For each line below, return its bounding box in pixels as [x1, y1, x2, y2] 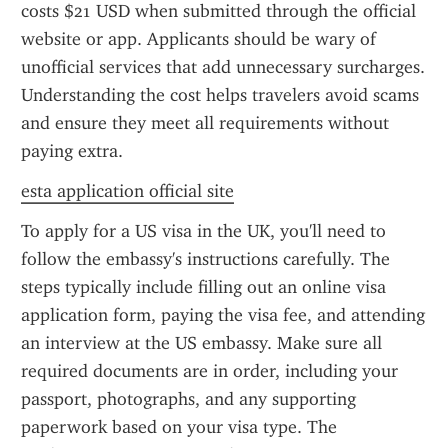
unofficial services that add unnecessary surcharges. [21, 56, 425, 78]
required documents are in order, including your [21, 360, 398, 382]
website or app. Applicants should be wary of [21, 28, 376, 50]
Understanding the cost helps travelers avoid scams [21, 84, 419, 106]
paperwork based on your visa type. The [21, 416, 337, 438]
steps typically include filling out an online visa [21, 276, 386, 298]
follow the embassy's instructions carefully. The [21, 248, 390, 270]
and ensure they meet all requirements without [21, 112, 389, 134]
